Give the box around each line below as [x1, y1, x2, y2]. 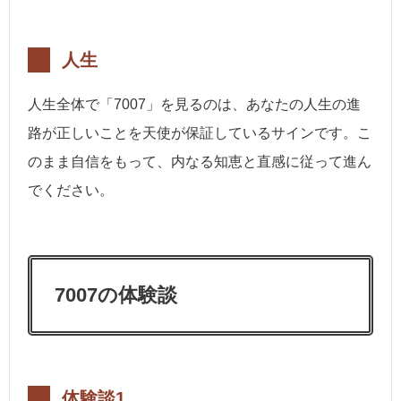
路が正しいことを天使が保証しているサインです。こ [28, 125, 371, 141]
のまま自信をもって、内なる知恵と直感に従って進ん [28, 154, 371, 170]
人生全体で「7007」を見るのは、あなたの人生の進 [28, 97, 361, 113]
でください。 [28, 183, 114, 199]
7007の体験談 [55, 284, 177, 307]
